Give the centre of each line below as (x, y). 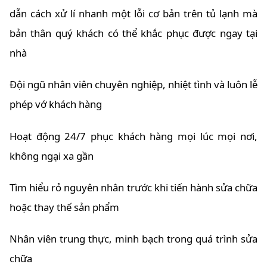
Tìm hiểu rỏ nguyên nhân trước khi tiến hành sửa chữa (133, 187)
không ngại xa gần (52, 156)
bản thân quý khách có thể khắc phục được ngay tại (133, 33)
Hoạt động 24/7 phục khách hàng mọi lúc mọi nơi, (133, 136)
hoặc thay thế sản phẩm (64, 207)
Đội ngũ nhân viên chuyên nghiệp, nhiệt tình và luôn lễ (133, 85)
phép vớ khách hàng (56, 104)
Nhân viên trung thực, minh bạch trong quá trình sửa (133, 238)
